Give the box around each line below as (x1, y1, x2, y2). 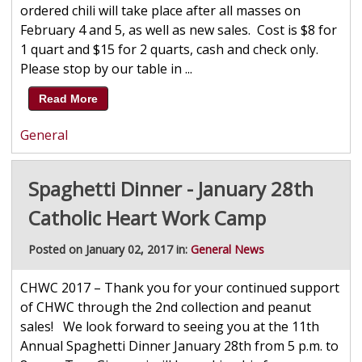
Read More (38, 92, 98, 106)
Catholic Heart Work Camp (27, 204, 266, 232)
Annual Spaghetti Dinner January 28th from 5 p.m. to (19, 337, 339, 356)
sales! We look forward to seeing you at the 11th (19, 318, 319, 336)
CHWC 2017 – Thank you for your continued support (19, 279, 339, 297)
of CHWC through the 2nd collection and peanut (19, 298, 311, 317)
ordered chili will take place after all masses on (19, 2, 301, 20)
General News (190, 242, 264, 258)
